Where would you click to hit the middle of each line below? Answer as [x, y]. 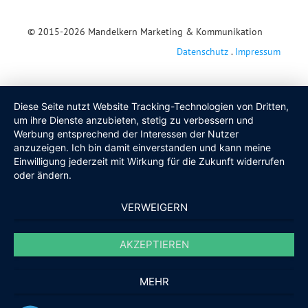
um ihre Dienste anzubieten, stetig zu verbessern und [134, 120]
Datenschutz [202, 52]
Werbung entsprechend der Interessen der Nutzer [126, 134]
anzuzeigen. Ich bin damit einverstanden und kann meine [142, 147]
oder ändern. [43, 175]
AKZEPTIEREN [154, 244]
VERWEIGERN [154, 207]
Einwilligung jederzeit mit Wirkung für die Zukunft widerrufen [149, 161]
